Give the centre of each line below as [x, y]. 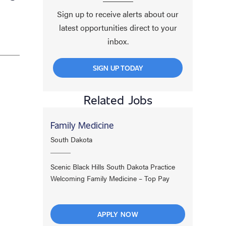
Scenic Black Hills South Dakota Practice [113, 166]
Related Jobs [118, 99]
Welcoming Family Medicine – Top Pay [110, 178]
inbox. [118, 41]
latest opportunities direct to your [118, 27]
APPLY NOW [118, 214]
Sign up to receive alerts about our [118, 14]
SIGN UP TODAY [118, 68]
